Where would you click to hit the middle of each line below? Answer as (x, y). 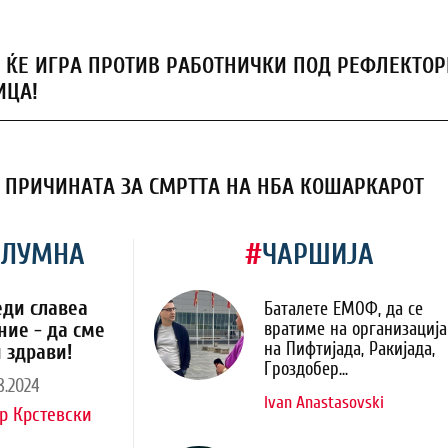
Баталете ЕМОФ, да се (343, 309)
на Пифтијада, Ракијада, (349, 349)
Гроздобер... (306, 369)
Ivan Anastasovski (324, 402)
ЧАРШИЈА (317, 254)
